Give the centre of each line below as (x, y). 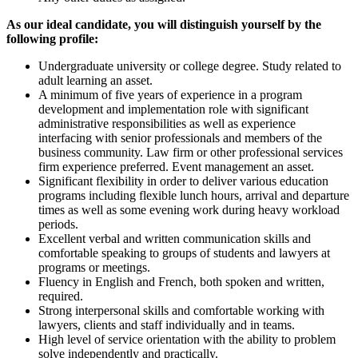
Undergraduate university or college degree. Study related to (190, 66)
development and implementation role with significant (173, 109)
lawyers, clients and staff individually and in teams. (167, 324)
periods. (60, 224)
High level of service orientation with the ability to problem (187, 339)
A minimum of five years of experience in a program (170, 94)
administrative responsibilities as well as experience (167, 123)
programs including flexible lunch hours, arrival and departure (194, 195)
